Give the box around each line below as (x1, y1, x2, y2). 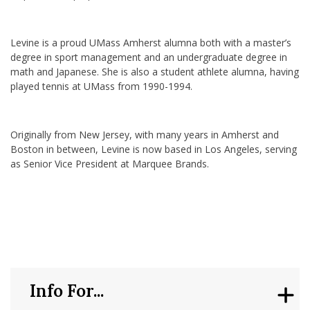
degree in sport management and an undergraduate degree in (10, 51, 287, 64)
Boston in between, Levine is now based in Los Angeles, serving (10, 143, 297, 156)
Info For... (30, 279, 104, 302)
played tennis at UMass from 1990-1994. (10, 80, 192, 93)
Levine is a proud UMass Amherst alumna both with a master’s (10, 36, 291, 50)
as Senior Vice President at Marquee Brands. (10, 157, 215, 171)
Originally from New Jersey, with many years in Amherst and (10, 128, 279, 142)
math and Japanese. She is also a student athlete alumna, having (10, 65, 299, 79)
